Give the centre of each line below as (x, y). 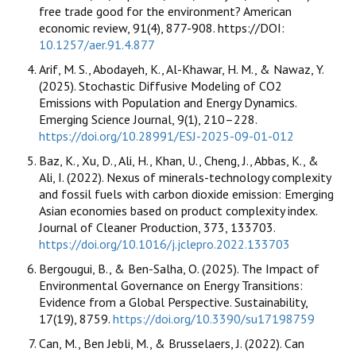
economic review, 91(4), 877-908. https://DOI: (162, 28)
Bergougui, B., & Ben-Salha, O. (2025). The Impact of (179, 269)
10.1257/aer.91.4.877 (97, 45)
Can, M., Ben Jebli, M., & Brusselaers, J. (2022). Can (172, 344)
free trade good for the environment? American (165, 12)
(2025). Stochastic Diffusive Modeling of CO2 (161, 86)
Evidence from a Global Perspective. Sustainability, (173, 302)
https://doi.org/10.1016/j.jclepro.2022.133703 (164, 244)
